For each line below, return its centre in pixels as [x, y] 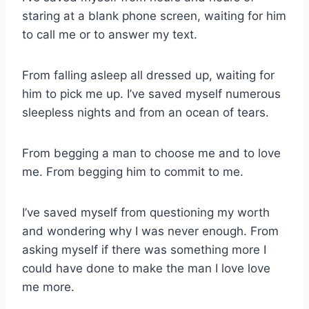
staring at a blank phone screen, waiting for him [154, 16]
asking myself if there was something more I [144, 250]
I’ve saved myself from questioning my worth [146, 213]
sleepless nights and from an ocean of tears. [146, 113]
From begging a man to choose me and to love [151, 153]
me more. [48, 287]
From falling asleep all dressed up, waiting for [148, 76]
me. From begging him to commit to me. [133, 172]
